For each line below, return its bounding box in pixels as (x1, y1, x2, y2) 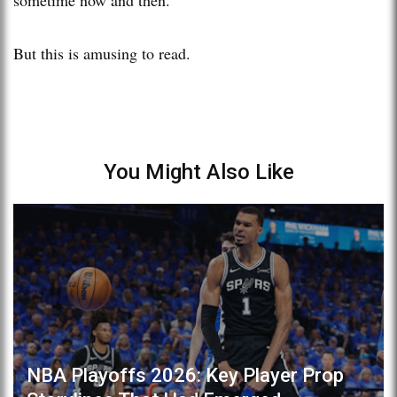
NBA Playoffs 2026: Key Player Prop (27, 363, 344, 386)
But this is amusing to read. (13, 42, 196, 64)
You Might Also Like (103, 159, 294, 184)
